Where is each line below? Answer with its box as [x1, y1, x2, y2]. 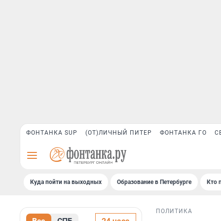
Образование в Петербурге [117, 179, 191, 185]
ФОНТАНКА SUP [26, 129, 77, 136]
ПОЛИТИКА [156, 208, 192, 215]
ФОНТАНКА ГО [160, 129, 207, 136]
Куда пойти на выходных [30, 179, 102, 185]
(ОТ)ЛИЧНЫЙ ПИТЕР [85, 129, 152, 136]
